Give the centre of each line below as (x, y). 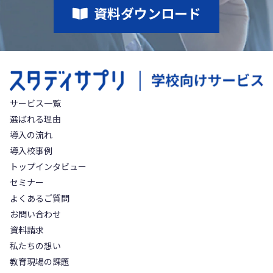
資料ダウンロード (147, 13)
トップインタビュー (48, 166)
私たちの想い (35, 245)
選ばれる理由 (35, 119)
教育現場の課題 (40, 261)
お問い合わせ (35, 214)
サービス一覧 (35, 103)
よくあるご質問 (40, 198)
